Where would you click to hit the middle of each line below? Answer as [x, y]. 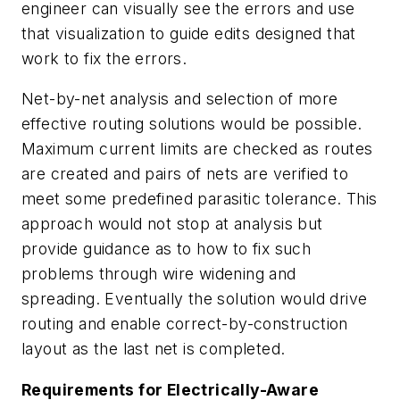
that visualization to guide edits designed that [189, 33]
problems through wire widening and [159, 274]
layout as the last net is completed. [154, 349]
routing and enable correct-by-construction [185, 324]
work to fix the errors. [104, 58]
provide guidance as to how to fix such [167, 249]
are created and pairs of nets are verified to [185, 174]
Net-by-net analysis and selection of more [180, 99]
